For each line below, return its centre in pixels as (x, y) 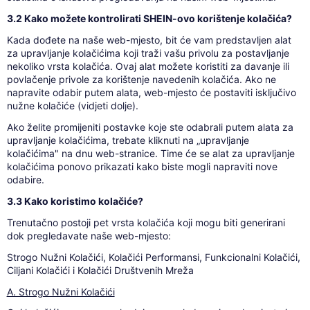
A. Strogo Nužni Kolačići (61, 291)
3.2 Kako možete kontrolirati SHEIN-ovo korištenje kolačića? (149, 18)
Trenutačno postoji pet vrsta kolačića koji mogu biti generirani (146, 222)
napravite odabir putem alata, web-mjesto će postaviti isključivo (151, 92)
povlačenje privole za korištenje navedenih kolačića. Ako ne (141, 79)
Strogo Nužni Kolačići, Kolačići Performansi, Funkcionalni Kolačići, (153, 257)
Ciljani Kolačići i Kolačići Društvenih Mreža (100, 270)
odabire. (25, 179)
